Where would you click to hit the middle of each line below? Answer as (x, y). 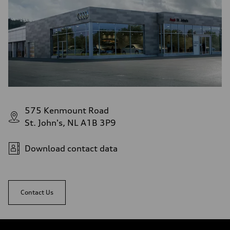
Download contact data (71, 149)
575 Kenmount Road (67, 111)
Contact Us (37, 193)
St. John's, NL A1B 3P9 (70, 123)
